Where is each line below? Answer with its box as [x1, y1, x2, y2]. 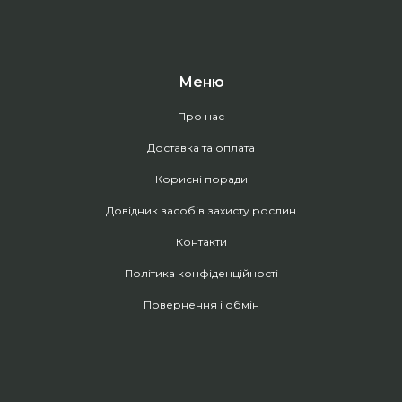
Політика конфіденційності [124, 266, 278, 280]
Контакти [175, 234, 227, 249]
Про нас [178, 109, 224, 123]
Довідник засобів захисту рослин [106, 203, 296, 217]
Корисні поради [154, 171, 248, 186]
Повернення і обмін [143, 297, 259, 311]
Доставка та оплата [147, 140, 255, 154]
